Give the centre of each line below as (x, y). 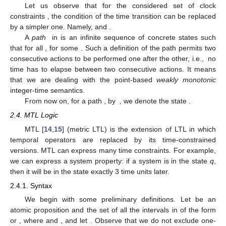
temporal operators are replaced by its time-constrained (113, 139)
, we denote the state (154, 101)
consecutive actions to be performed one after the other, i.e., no (113, 58)
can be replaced (190, 16)
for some (65, 48)
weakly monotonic (186, 79)
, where (33, 221)
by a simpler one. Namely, (52, 26)
